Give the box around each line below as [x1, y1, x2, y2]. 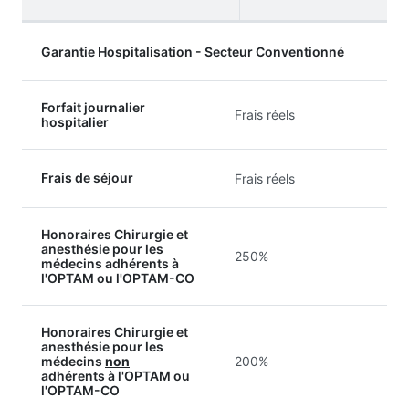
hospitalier [41, 113, 109, 130]
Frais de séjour [41, 169, 133, 185]
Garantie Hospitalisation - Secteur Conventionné [41, 43, 344, 59]
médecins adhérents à [41, 255, 179, 271]
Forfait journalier [41, 99, 145, 115]
